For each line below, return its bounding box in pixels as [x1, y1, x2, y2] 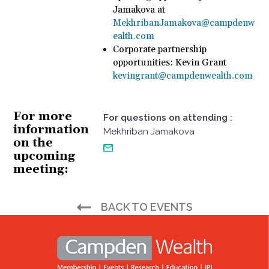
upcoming [13, 149, 75, 165]
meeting [13, 162, 64, 178]
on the [13, 136, 53, 151]
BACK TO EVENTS [100, 200, 193, 213]
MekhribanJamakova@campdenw [112, 17, 255, 29]
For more [13, 109, 72, 125]
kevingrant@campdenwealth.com [112, 70, 253, 82]
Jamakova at [112, 4, 165, 16]
